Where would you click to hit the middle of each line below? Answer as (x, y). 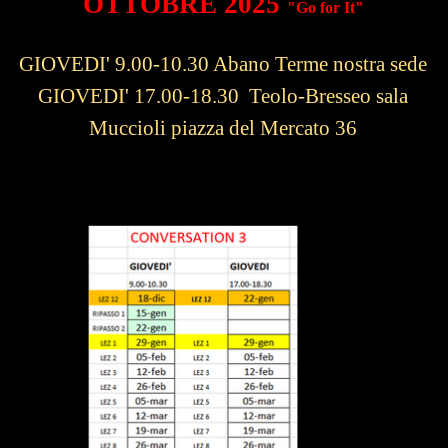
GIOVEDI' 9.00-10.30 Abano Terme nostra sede (223, 63)
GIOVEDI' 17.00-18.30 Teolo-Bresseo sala (223, 95)
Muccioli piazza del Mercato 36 (223, 127)
